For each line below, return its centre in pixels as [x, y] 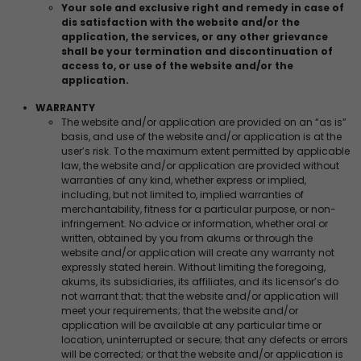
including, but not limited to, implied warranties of [183, 194]
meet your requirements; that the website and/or [180, 310]
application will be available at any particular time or [191, 325]
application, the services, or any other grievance [195, 36]
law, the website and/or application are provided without [200, 165]
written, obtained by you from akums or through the [187, 238]
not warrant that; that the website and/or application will [200, 296]
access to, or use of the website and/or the [177, 65]
